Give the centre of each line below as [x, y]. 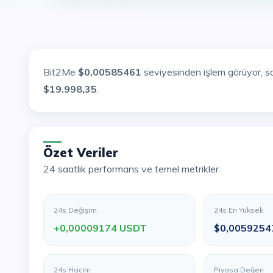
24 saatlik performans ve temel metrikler [134, 169]
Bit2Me [64, 72]
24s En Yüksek [239, 210]
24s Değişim [75, 210]
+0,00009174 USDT [100, 228]
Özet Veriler [86, 153]
